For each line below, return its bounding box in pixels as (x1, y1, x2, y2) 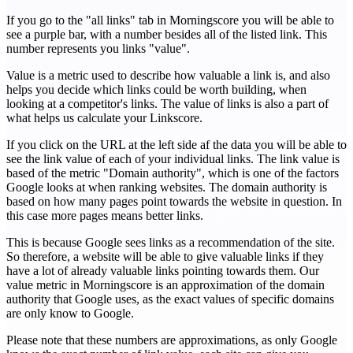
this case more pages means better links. (6, 209, 203, 223)
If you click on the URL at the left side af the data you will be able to (6, 138, 347, 152)
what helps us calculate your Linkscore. (6, 111, 203, 125)
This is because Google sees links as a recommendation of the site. (6, 236, 335, 250)
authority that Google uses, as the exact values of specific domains (6, 292, 334, 307)
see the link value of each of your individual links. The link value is (6, 152, 340, 166)
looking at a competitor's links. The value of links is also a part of (6, 97, 329, 111)
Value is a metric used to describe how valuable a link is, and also (6, 69, 330, 83)
